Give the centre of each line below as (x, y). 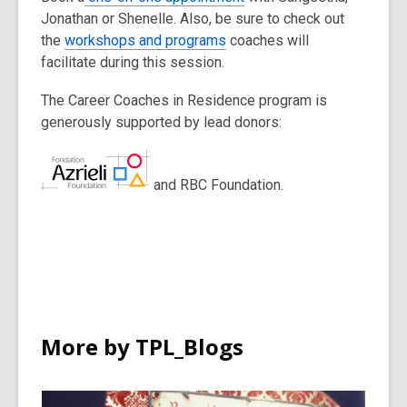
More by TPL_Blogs (142, 347)
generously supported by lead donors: (161, 123)
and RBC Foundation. (218, 185)
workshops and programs (145, 41)
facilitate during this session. (133, 63)
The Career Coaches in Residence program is (184, 101)
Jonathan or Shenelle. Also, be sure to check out (193, 19)
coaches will (268, 41)
